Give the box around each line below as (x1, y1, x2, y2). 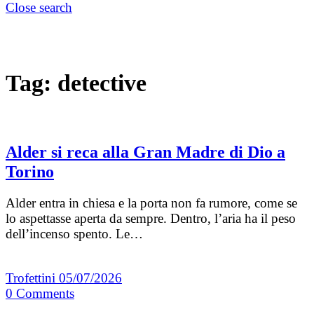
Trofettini (6, 271, 59, 286)
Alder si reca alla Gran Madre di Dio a (6, 143, 285, 162)
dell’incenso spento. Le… (6, 226, 143, 242)
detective (57, 69, 146, 96)
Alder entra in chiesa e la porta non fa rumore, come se (6, 196, 297, 211)
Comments (16, 286, 74, 301)
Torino (6, 163, 54, 182)
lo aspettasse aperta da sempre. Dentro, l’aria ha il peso (6, 211, 296, 226)
